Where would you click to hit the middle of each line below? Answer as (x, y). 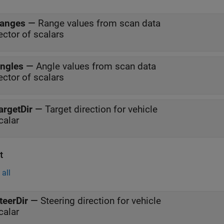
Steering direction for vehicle (101, 201)
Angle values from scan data (96, 66)
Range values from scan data (99, 23)
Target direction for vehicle (101, 109)
